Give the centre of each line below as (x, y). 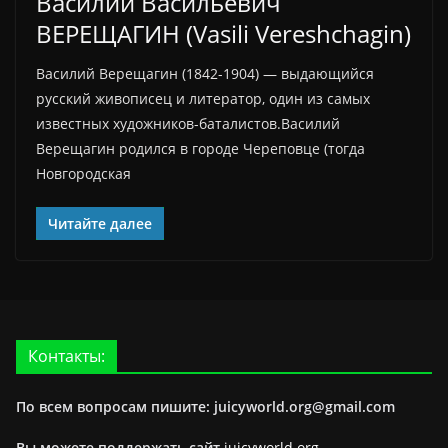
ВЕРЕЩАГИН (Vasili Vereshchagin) (223, 33)
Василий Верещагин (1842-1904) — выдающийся (205, 73)
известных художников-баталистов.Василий (188, 123)
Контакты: (66, 356)
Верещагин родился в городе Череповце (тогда (200, 148)
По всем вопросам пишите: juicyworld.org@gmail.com (205, 406)
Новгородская (83, 173)
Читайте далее (100, 223)
